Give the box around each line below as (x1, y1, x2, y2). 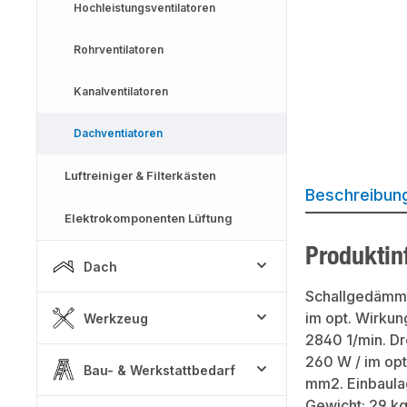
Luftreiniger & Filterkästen (65, 168, 216, 183)
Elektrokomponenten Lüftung (65, 211, 233, 225)
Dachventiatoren (74, 126, 163, 140)
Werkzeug (84, 310, 148, 326)
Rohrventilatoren (74, 43, 164, 56)
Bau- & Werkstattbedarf (84, 362, 235, 378)
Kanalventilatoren (74, 84, 168, 98)
